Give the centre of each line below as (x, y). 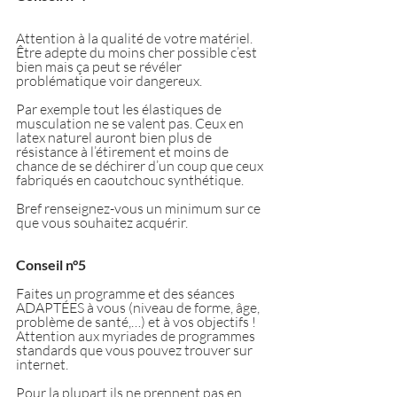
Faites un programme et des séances (127, 293)
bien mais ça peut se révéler (100, 66)
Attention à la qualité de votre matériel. (136, 38)
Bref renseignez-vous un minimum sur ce (140, 208)
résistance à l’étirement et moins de (124, 151)
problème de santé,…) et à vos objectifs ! (137, 321)
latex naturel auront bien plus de (115, 137)
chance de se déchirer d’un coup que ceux (141, 165)
